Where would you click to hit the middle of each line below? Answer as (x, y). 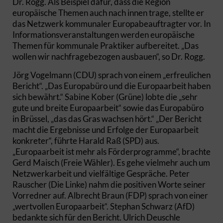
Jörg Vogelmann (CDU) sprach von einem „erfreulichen (111, 75)
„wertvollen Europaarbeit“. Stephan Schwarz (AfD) (104, 206)
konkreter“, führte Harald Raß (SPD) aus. (86, 141)
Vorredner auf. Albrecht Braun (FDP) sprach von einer (110, 195)
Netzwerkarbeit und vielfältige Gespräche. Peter (101, 173)
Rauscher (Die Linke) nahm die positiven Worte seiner (109, 184)
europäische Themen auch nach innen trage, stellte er (108, 13)
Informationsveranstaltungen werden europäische (104, 35)
